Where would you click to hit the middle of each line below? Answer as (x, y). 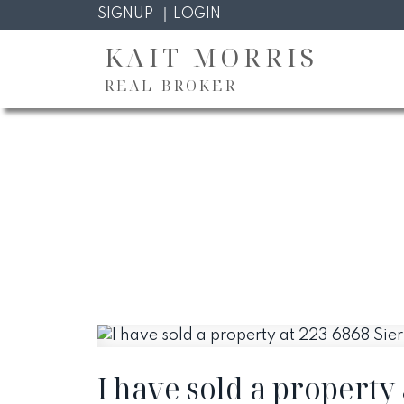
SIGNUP (125, 14)
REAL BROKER (170, 86)
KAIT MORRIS (211, 57)
